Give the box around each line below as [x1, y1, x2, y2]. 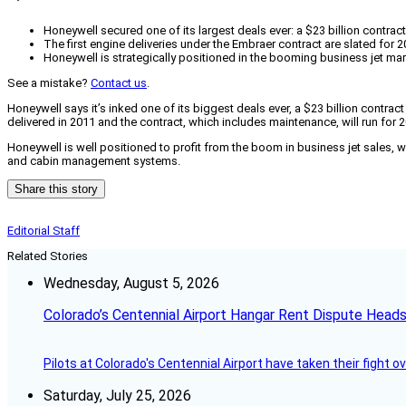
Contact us [91, 76, 147, 91]
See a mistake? [7, 76, 91, 91]
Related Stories [7, 249, 88, 264]
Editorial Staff [7, 224, 80, 238]
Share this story [14, 182, 98, 197]
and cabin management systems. [7, 154, 180, 169]
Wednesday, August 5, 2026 [43, 275, 219, 293]
